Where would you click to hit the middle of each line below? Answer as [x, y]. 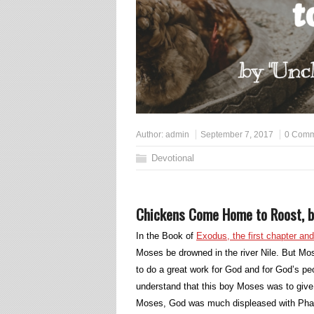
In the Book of [166, 236]
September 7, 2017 [237, 135]
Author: [151, 135]
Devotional [173, 158]
